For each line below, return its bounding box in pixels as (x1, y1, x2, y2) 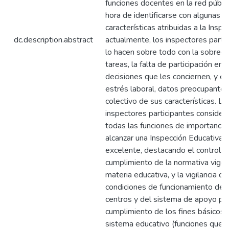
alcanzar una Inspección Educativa (105, 132, 223, 144)
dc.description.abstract (14, 34, 93, 45)
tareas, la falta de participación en (105, 59, 223, 70)
